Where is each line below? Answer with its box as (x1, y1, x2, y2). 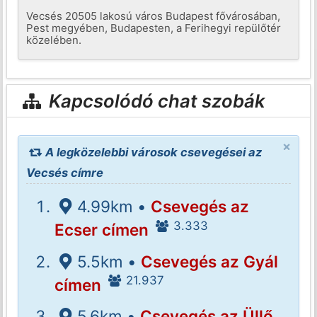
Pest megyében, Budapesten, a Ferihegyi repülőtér (26, 21, 282, 35)
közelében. (26, 33, 82, 47)
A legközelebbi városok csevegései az (42, 145, 263, 160)
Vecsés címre (26, 166, 104, 180)
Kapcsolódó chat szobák (45, 90, 266, 113)
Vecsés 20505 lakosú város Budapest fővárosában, (26, 8, 281, 23)
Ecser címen (54, 220, 149, 240)
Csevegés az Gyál (140, 251, 278, 271)
